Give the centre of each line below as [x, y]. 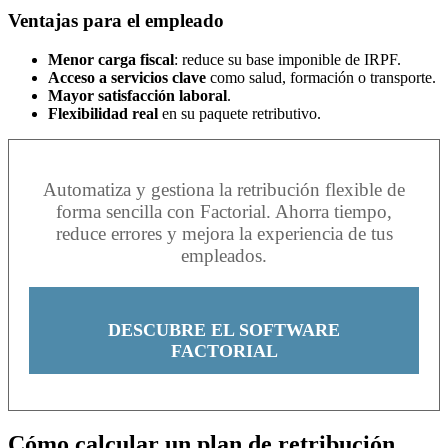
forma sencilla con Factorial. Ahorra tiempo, [224, 211]
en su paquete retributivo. [239, 113]
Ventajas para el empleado [116, 21]
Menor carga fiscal [111, 59]
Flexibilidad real [103, 113]
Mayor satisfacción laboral [137, 95]
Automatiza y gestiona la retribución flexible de [224, 189]
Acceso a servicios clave [127, 77]
